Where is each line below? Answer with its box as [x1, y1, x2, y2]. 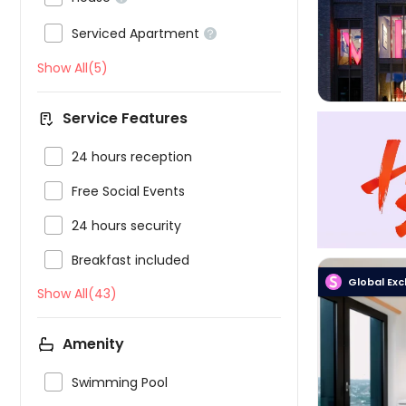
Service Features [63, 108, 188, 129]
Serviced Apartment [72, 24, 199, 43]
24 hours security [72, 217, 181, 235]
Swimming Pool [72, 373, 168, 391]
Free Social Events [72, 182, 185, 200]
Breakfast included [72, 251, 189, 269]
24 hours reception [72, 148, 192, 166]
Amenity [63, 333, 124, 354]
